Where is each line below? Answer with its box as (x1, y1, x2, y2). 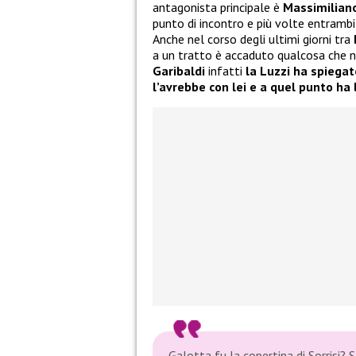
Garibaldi (153, 63, 205, 79)
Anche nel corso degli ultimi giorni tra (153, 31, 354, 48)
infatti (205, 63, 246, 79)
